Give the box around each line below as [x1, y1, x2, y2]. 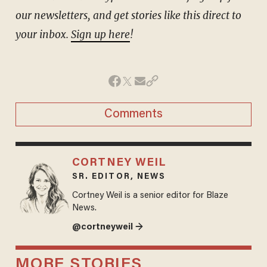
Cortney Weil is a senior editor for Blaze [72, 191, 228, 200]
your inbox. [15, 27, 71, 41]
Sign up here [70, 27, 130, 41]
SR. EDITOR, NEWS [72, 172, 166, 181]
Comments [104, 108, 163, 120]
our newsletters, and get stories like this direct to [15, 8, 241, 22]
